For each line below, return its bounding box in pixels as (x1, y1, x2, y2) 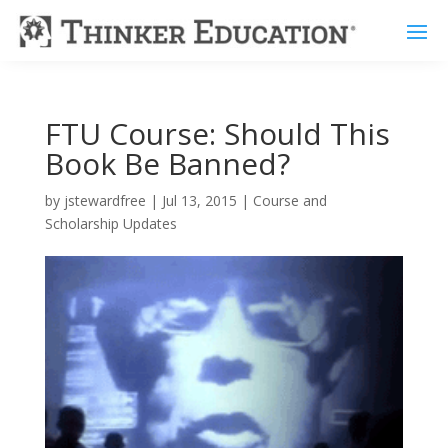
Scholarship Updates (44, 213, 177, 233)
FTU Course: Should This (44, 112, 390, 154)
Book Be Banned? (44, 142, 290, 184)
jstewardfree (63, 190, 146, 210)
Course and (252, 190, 327, 210)
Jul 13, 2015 (161, 190, 237, 210)
